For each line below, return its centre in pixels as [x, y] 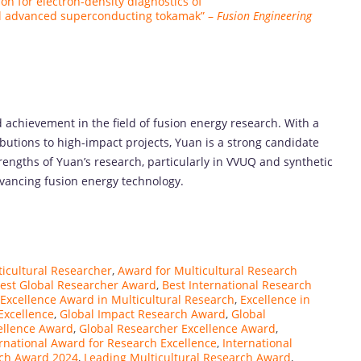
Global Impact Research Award [143, 314]
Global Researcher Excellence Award [177, 329]
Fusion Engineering [264, 15]
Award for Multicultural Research [207, 271]
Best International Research [237, 285]
